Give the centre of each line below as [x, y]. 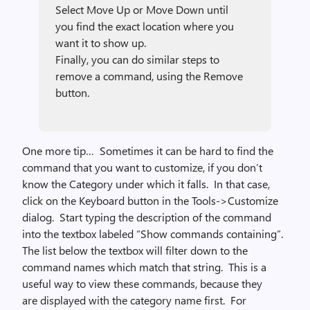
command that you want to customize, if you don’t [142, 167]
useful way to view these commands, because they [142, 283]
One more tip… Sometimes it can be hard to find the [148, 151]
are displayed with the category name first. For [134, 300]
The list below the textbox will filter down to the [135, 250]
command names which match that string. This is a [144, 267]
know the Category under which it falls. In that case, [146, 184]
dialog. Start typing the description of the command [147, 217]
